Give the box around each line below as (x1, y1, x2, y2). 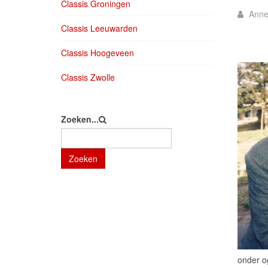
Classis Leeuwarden (61, 22, 138, 34)
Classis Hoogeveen (61, 47, 134, 59)
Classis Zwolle (61, 71, 115, 83)
